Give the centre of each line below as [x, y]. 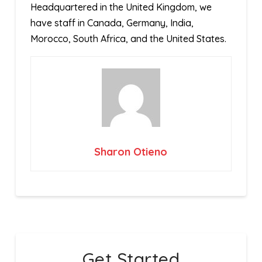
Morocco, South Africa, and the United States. [128, 39]
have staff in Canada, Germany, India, [112, 23]
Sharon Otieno [131, 152]
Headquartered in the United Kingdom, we [121, 7]
